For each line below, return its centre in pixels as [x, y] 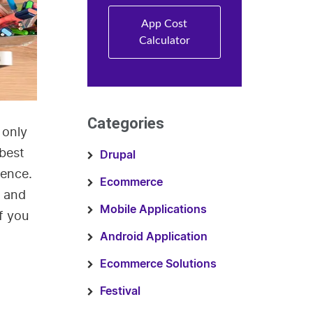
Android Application [153, 237]
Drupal [117, 155]
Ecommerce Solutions [158, 264]
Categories [125, 123]
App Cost [165, 24]
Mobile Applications [153, 210]
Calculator [164, 41]
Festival [120, 291]
